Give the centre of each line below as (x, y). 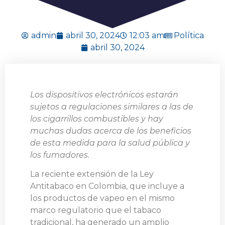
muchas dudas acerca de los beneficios (111, 131)
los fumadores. (60, 155)
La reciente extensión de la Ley (92, 174)
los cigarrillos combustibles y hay (97, 119)
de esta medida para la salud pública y (110, 143)
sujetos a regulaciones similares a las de (112, 107)
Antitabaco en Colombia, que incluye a (107, 186)
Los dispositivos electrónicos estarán (104, 95)
